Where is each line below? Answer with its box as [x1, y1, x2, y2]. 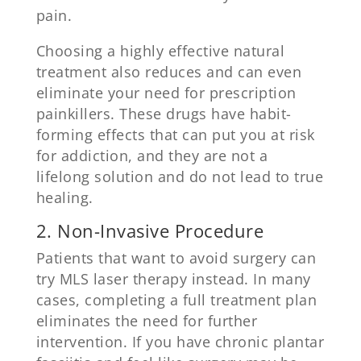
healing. [35, 187, 93, 207]
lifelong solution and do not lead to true [35, 166, 324, 186]
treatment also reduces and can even [35, 61, 302, 81]
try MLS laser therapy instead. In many [35, 269, 311, 289]
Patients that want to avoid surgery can [35, 248, 317, 268]
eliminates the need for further [35, 311, 258, 331]
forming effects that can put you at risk [35, 124, 315, 144]
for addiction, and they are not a [35, 145, 268, 165]
